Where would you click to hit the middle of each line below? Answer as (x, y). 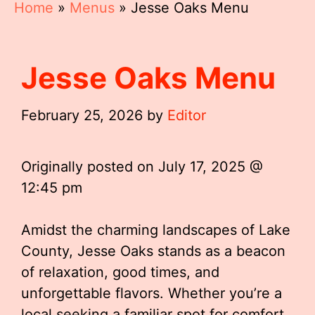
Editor (187, 115)
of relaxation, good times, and (120, 272)
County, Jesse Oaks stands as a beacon (153, 251)
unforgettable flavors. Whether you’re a (152, 293)
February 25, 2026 (82, 115)
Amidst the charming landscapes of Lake (156, 230)
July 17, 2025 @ (211, 167)
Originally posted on (90, 167)
